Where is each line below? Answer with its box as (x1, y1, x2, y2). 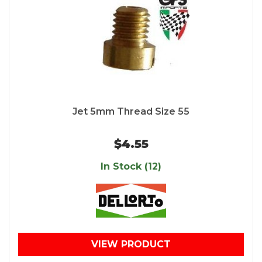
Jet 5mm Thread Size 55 (73, 106, 189, 118)
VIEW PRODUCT (91, 239, 171, 250)
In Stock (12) (101, 161, 161, 173)
